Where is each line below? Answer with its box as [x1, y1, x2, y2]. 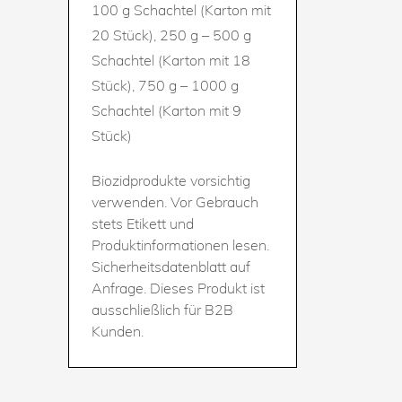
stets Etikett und [92, 214, 194, 232]
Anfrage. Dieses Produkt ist [92, 278, 265, 297]
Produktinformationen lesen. [92, 235, 269, 254]
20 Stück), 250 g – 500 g [92, 25, 251, 44]
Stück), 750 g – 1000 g [92, 75, 239, 94]
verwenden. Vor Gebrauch [92, 192, 258, 211]
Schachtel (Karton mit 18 [92, 50, 250, 69]
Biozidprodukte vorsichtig [92, 170, 250, 189]
